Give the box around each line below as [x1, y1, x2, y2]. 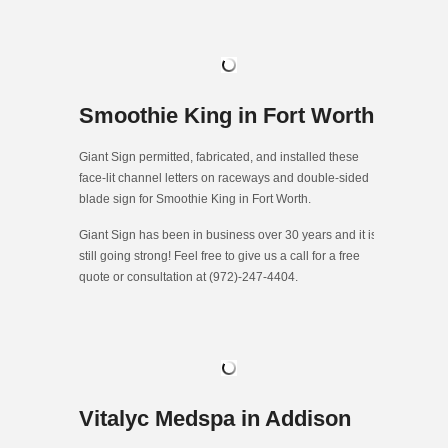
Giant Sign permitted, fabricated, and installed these [79, 150, 359, 165]
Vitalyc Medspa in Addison [79, 406, 351, 432]
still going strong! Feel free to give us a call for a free [79, 249, 360, 264]
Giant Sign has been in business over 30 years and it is [79, 228, 377, 243]
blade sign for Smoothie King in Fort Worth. [79, 192, 311, 207]
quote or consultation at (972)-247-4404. [79, 270, 298, 285]
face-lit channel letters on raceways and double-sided [79, 171, 369, 186]
